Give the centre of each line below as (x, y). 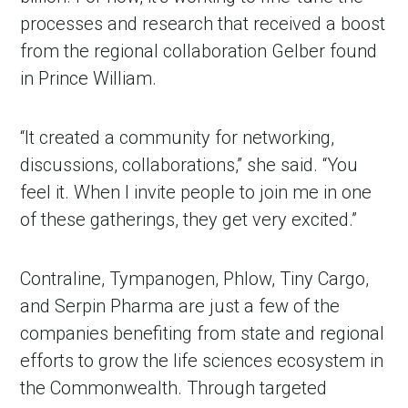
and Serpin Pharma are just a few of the (180, 306)
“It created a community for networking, (178, 137)
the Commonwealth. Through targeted (174, 388)
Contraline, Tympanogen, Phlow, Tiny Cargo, (195, 278)
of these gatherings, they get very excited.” (189, 219)
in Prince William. (89, 78)
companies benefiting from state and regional (203, 333)
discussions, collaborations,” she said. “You (189, 164)
